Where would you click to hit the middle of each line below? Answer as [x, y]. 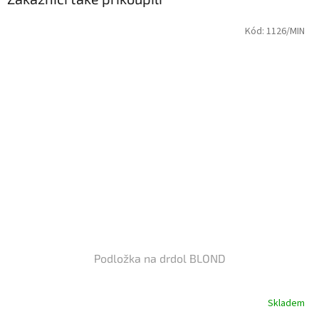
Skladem [286, 303]
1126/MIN [286, 32]
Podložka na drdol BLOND [159, 258]
